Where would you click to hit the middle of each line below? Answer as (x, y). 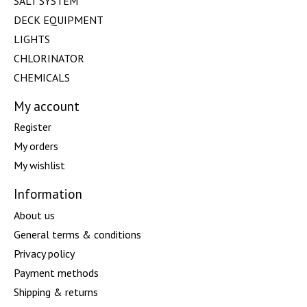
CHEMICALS (42, 77)
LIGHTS (32, 39)
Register (33, 127)
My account (47, 106)
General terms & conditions (77, 234)
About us (34, 215)
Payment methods (56, 272)
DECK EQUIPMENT (59, 20)
